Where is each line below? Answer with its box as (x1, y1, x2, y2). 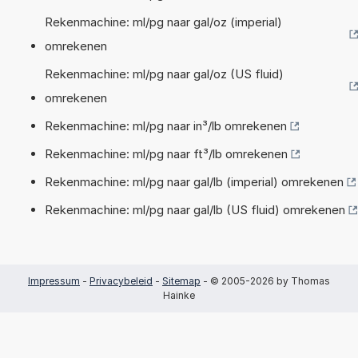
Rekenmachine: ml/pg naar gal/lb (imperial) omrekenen (45, 173, 344, 189)
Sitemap (162, 274, 201, 287)
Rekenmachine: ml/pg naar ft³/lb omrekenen (45, 145, 288, 161)
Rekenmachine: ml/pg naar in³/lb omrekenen (45, 117, 287, 133)
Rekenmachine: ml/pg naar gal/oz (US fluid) (45, 66, 284, 82)
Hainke (163, 288, 195, 301)
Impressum (28, 274, 80, 287)
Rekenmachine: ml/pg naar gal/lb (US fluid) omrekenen (45, 201, 345, 217)
